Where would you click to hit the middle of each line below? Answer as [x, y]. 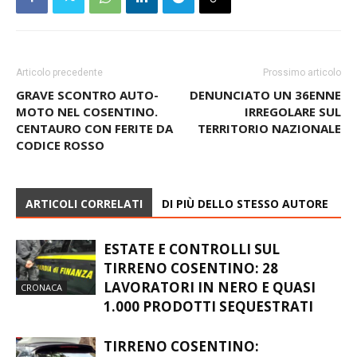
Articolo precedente [59, 72]
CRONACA [41, 287]
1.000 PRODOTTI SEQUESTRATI [208, 306]
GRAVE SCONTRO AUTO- [87, 94]
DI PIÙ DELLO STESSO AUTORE [245, 203]
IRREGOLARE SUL [293, 111]
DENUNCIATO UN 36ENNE [265, 94]
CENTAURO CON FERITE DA [94, 128]
